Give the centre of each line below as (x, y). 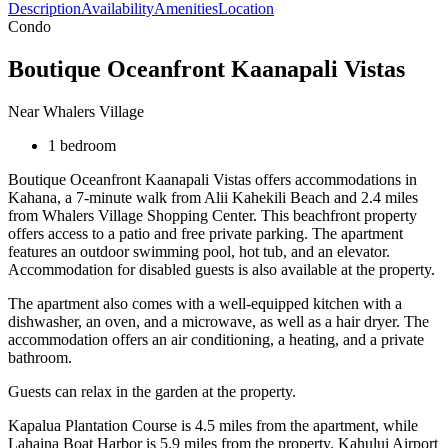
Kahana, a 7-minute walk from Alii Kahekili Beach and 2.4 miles (213, 197)
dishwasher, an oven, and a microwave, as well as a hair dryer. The (218, 321)
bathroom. (40, 357)
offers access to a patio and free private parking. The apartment (205, 233)
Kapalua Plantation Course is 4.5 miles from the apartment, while (213, 425)
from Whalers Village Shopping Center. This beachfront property (212, 215)
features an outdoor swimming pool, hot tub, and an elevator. (199, 251)
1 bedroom (82, 145)
